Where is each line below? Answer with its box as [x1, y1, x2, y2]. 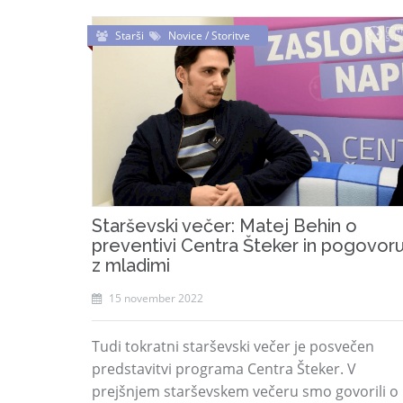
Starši [115, 28, 149, 43]
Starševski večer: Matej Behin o [92, 215, 357, 237]
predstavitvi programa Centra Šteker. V [92, 359, 356, 379]
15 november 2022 [106, 291, 203, 306]
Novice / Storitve [168, 28, 250, 43]
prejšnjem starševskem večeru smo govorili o [92, 381, 399, 401]
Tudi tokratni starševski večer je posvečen [92, 336, 374, 356]
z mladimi [92, 255, 170, 276]
